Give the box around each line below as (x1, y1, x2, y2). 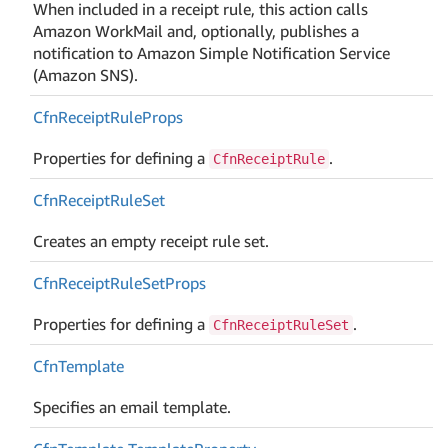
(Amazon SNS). (33, 64, 139, 85)
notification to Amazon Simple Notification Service (33, 42, 391, 63)
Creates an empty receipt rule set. (33, 230, 270, 251)
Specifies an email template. (33, 396, 232, 417)
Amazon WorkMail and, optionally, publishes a (33, 20, 360, 41)
